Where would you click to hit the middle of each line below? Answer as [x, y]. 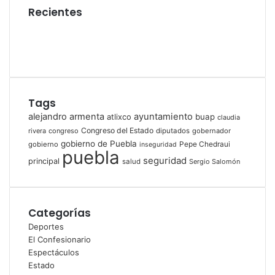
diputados [173, 131]
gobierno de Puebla [99, 144]
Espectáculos [54, 252]
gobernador [211, 131]
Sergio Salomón [215, 161]
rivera [37, 131]
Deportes [46, 227]
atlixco [119, 117]
